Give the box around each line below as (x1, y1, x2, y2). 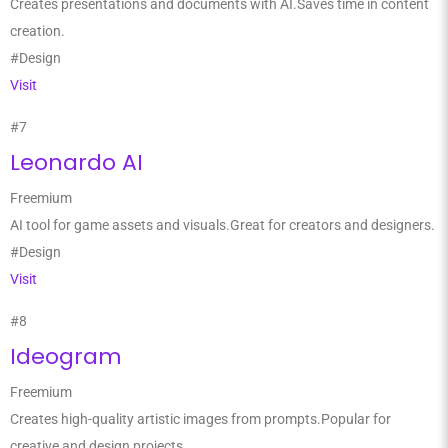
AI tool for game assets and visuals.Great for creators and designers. (10, 217, 435, 233)
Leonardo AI (10, 147, 143, 178)
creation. (10, 23, 65, 39)
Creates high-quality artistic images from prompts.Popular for (10, 411, 391, 427)
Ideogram (10, 341, 122, 372)
